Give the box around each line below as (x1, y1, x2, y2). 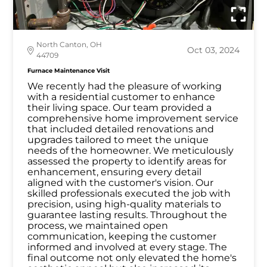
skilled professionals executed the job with (27, 188, 231, 200)
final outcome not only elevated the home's (27, 252, 237, 264)
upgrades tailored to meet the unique (27, 134, 209, 146)
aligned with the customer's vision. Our (27, 177, 214, 189)
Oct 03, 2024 (187, 45, 240, 56)
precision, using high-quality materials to (27, 198, 222, 210)
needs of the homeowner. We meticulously (27, 145, 234, 157)
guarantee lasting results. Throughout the (27, 209, 151, 221)
